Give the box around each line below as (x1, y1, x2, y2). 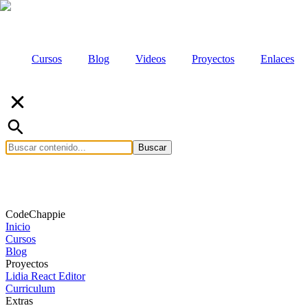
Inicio (5, 220, 30, 232)
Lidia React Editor (5, 269, 85, 282)
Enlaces (261, 52, 294, 65)
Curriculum (5, 282, 55, 294)
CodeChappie (5, 208, 65, 220)
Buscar (138, 142, 166, 153)
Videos (135, 52, 166, 65)
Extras (5, 294, 33, 307)
